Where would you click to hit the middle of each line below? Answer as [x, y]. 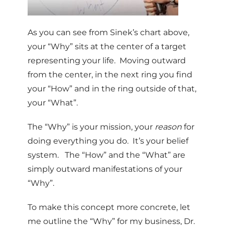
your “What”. [53, 103]
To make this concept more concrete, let [109, 207]
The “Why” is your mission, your [91, 127]
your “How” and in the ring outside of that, [112, 89]
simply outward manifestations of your [105, 169]
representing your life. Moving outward [107, 61]
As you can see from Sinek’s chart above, [108, 32]
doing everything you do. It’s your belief [108, 141]
